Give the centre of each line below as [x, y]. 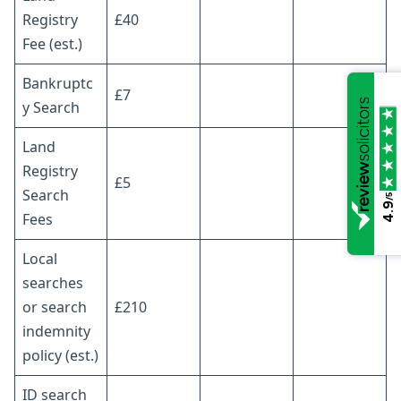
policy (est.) [60, 355]
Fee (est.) [52, 43]
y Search [51, 107]
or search [55, 307]
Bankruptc [58, 83]
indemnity [56, 331]
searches [53, 282]
